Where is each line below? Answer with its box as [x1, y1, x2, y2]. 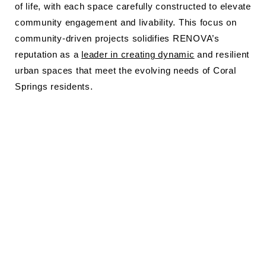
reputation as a [15, 49, 81, 59]
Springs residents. [15, 81, 93, 91]
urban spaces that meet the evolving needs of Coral [15, 65, 236, 75]
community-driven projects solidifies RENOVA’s [15, 33, 220, 43]
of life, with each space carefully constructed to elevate [15, 1, 251, 11]
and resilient [194, 49, 249, 59]
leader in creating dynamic [81, 49, 195, 59]
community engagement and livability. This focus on [15, 17, 237, 27]
